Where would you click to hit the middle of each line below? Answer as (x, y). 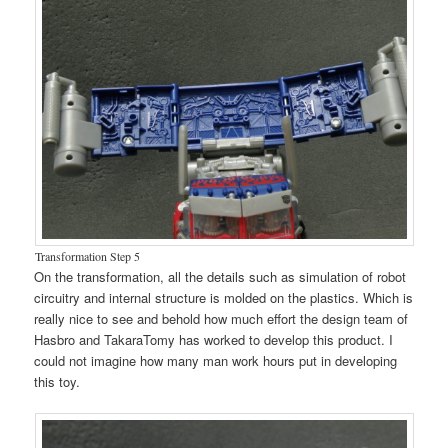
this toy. (57, 381)
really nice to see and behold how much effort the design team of (221, 318)
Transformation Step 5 (87, 255)
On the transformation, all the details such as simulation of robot (220, 276)
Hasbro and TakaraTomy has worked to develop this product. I (214, 339)
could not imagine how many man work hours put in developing (216, 360)
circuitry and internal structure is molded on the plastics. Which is (224, 297)
